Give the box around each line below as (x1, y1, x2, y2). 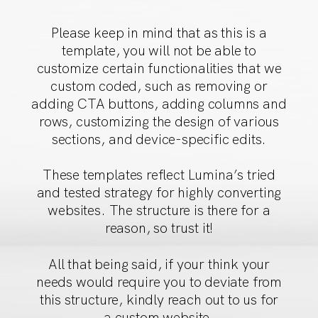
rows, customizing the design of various (38, 111, 279, 131)
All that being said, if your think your (48, 254, 270, 273)
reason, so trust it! (104, 219, 214, 238)
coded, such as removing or (99, 76, 268, 95)
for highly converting (156, 183, 282, 202)
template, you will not (61, 40, 196, 60)
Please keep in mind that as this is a (51, 23, 267, 42)
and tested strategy (36, 183, 157, 202)
